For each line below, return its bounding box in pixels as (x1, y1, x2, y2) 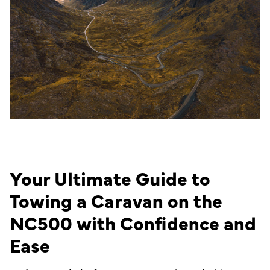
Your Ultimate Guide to (10, 165, 210, 191)
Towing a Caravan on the (10, 187, 222, 213)
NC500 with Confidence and (10, 209, 256, 236)
